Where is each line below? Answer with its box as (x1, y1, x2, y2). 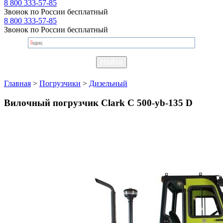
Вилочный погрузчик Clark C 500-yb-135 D (4, 97, 193, 108)
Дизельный (89, 79, 127, 88)
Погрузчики (39, 79, 81, 88)
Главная (4, 79, 31, 88)
